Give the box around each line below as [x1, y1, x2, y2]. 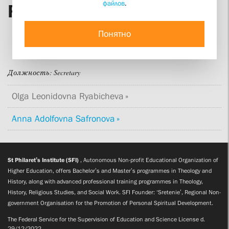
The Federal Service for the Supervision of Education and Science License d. [8, 215, 205, 223]
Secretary [54, 68, 80, 78]
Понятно [98, 28, 131, 39]
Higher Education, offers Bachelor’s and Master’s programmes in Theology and [8, 167, 212, 174]
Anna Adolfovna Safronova [12, 113, 115, 124]
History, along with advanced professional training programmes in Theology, [8, 177, 203, 185]
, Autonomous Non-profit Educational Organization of [79, 156, 218, 164]
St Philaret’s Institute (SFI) [8, 156, 79, 164]
